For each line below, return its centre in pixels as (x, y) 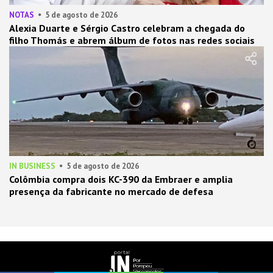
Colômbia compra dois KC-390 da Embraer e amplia (121, 179)
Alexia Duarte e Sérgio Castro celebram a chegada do (127, 28)
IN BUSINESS (32, 166)
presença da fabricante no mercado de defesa (111, 191)
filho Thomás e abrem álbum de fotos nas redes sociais (132, 40)
